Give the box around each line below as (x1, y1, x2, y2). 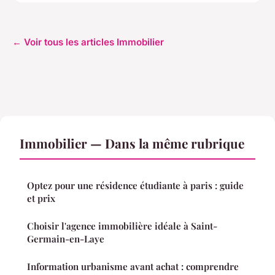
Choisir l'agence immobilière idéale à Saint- (27, 220, 217, 233)
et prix (27, 192, 55, 205)
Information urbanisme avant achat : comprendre (27, 260, 239, 273)
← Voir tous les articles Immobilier (12, 36, 164, 48)
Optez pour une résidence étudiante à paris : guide (27, 179, 244, 192)
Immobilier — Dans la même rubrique (20, 134, 244, 152)
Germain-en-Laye (27, 233, 104, 246)
